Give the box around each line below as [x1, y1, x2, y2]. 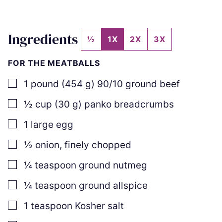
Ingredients [8, 29, 81, 49]
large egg [31, 119, 73, 130]
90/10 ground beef [97, 78, 180, 90]
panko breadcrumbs [84, 99, 174, 110]
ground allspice [79, 180, 148, 191]
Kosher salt [75, 200, 124, 212]
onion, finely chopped [35, 139, 131, 151]
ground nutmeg [79, 160, 147, 171]
